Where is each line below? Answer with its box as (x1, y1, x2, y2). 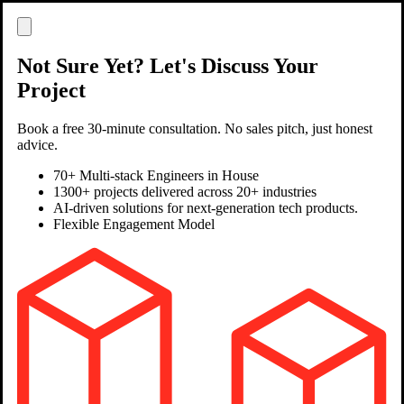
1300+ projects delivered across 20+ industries (53, 183, 317, 199)
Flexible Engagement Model (53, 216, 215, 232)
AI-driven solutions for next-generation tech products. (53, 199, 358, 216)
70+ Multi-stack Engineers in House (53, 167, 259, 183)
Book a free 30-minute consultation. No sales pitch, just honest (17, 120, 372, 136)
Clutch (7, 219, 41, 234)
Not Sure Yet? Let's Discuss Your (17, 53, 318, 78)
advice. (17, 136, 58, 152)
